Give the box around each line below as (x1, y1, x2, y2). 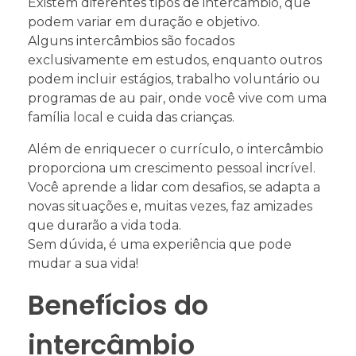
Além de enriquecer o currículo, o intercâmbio (28, 141, 323, 157)
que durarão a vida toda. (28, 217, 181, 233)
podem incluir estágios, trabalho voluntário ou (28, 71, 320, 87)
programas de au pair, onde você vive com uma (28, 90, 327, 106)
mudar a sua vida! (28, 255, 138, 271)
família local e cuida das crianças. (28, 109, 234, 125)
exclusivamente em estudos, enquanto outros (28, 52, 322, 68)
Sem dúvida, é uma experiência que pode (28, 236, 292, 252)
